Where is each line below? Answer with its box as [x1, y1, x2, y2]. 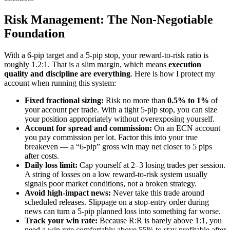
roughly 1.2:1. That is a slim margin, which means [4, 60, 168, 69]
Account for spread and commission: [25, 123, 152, 132]
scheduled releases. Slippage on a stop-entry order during [25, 197, 209, 206]
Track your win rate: [25, 216, 98, 225]
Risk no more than [104, 95, 167, 105]
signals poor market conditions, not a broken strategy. [25, 179, 197, 188]
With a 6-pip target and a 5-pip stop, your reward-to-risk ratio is [4, 50, 208, 60]
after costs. [25, 151, 59, 160]
